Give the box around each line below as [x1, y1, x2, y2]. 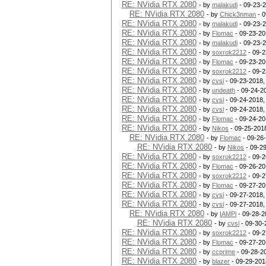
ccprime [212, 248, 235, 255]
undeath [212, 87, 235, 94]
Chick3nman [220, 11, 256, 18]
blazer [212, 258, 230, 265]
